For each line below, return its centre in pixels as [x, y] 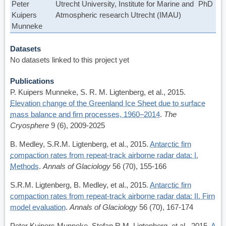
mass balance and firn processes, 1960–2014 [85, 115]
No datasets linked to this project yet [70, 60]
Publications [32, 81]
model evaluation [38, 207]
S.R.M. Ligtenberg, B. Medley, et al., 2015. [80, 185]
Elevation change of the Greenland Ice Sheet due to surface [108, 103]
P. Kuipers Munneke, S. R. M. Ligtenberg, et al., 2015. [98, 92]
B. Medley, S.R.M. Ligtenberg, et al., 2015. [80, 144]
